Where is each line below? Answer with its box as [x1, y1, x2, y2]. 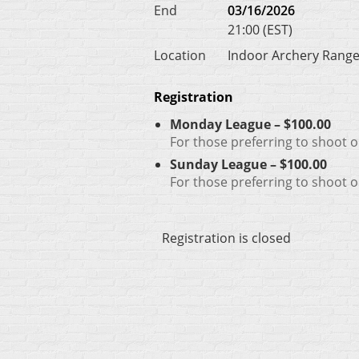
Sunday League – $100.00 [170, 155, 327, 173]
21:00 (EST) [228, 21, 292, 38]
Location [154, 46, 206, 64]
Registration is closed [162, 229, 291, 247]
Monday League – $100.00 [170, 115, 331, 133]
